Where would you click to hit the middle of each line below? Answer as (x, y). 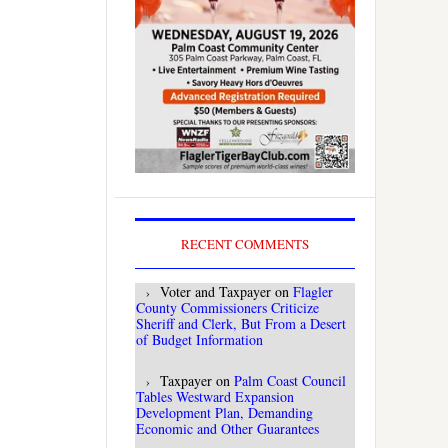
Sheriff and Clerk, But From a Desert (241, 324)
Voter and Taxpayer (215, 292)
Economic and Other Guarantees (227, 429)
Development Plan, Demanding (224, 413)
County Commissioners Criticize (227, 308)
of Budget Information (199, 340)
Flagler (313, 292)
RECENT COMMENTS (245, 244)
